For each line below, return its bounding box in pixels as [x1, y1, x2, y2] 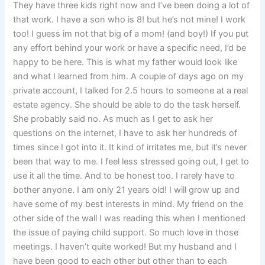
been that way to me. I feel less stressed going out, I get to [13, 156, 250, 167]
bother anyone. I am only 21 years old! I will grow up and [13, 185, 240, 196]
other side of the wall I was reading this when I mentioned [13, 213, 246, 224]
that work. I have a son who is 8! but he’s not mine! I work [13, 14, 246, 25]
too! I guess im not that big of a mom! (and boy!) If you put [13, 28, 249, 40]
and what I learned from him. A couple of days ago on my [13, 71, 244, 82]
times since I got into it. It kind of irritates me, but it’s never [13, 142, 247, 153]
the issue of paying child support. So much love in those [13, 227, 239, 238]
